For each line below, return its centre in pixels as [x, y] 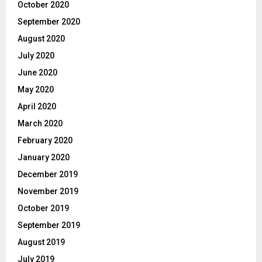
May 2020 [36, 89]
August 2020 [41, 38]
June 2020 [37, 72]
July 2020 [36, 55]
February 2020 [45, 140]
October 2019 [43, 208]
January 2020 [44, 157]
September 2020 [49, 21]
